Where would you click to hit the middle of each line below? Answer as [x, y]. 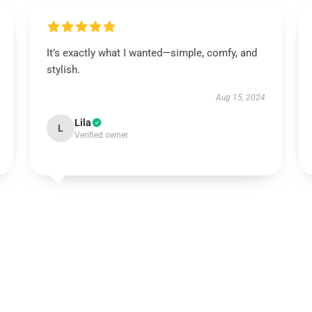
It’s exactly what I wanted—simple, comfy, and [151, 53]
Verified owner [101, 135]
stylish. [63, 70]
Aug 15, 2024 [241, 97]
